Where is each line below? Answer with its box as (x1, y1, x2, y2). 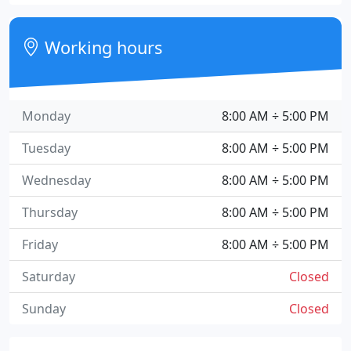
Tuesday (22, 139, 71, 157)
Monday (22, 107, 71, 125)
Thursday (22, 204, 78, 221)
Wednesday (22, 172, 91, 189)
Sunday (22, 300, 66, 317)
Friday (22, 236, 58, 253)
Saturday (22, 268, 75, 285)
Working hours (40, 36, 163, 59)
